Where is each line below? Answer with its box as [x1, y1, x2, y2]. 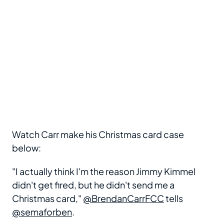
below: [12, 141, 41, 153]
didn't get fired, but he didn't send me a [12, 178, 174, 190]
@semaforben [12, 205, 72, 217]
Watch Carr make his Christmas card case [12, 128, 184, 140]
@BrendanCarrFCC [83, 192, 164, 204]
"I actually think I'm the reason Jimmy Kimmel [12, 165, 195, 177]
